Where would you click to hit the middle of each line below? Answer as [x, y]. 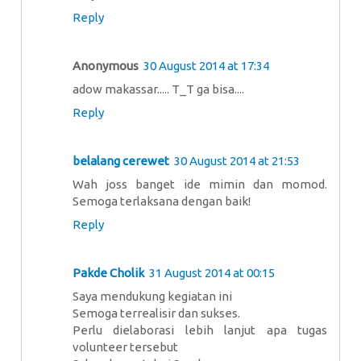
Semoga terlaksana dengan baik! [162, 201]
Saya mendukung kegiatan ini [152, 297]
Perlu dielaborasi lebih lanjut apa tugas [200, 330]
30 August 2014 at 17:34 [206, 66]
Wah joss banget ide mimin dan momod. [200, 185]
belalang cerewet [121, 161]
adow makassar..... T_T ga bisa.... [158, 89]
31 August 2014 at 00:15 [212, 273]
